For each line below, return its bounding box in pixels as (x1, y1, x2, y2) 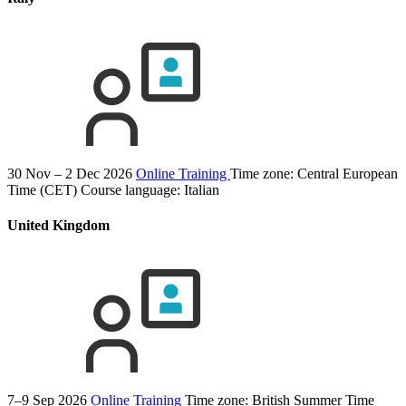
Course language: (81, 181, 184, 198)
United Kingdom (7, 217, 110, 233)
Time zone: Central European (230, 165, 398, 181)
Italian (184, 181, 219, 198)
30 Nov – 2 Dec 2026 (7, 165, 132, 181)
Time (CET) (7, 181, 77, 198)
